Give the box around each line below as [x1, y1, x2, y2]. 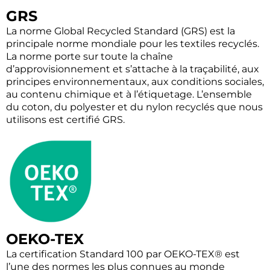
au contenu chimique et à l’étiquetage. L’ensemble [6, 88, 252, 100]
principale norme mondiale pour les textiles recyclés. [6, 37, 259, 49]
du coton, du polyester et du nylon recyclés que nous [6, 101, 263, 113]
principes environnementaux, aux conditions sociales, [6, 75, 264, 87]
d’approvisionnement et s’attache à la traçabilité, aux [6, 63, 259, 75]
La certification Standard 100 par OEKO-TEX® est [6, 248, 240, 260]
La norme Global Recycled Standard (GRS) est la [6, 25, 235, 37]
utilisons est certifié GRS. [6, 113, 125, 125]
